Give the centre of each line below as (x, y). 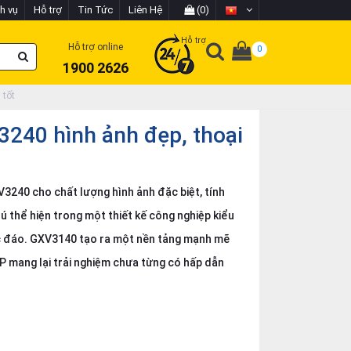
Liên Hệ (145, 10)
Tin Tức (95, 10)
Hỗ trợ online (96, 47)
